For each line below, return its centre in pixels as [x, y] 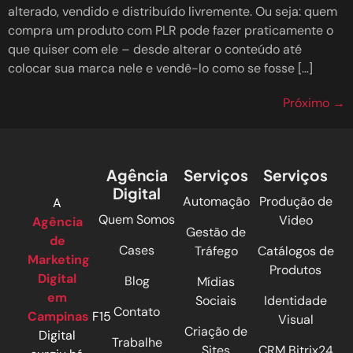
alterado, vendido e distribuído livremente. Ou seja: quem [173, 11]
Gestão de [216, 232]
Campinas [58, 316]
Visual [295, 319]
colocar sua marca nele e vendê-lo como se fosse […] [160, 68]
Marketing [59, 259]
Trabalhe [137, 342]
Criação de [216, 331]
